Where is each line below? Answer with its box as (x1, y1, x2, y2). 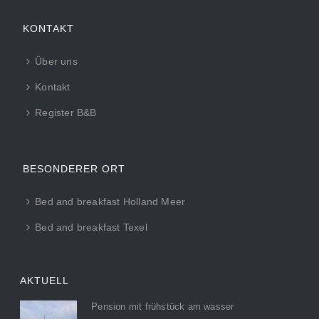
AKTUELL (20, 274, 70, 286)
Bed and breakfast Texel (35, 221, 147, 233)
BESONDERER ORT (23, 162, 126, 174)
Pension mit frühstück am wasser (91, 300, 234, 312)
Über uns (35, 55, 78, 67)
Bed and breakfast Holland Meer (35, 195, 186, 207)
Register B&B (35, 106, 97, 118)
